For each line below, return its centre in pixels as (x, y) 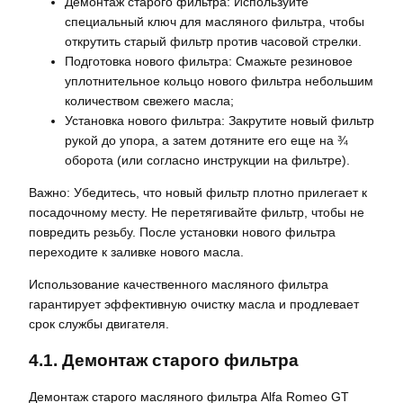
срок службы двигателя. (99, 324)
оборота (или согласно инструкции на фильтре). (207, 160)
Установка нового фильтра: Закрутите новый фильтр (219, 120)
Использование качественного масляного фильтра (179, 285)
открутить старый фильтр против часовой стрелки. (213, 41)
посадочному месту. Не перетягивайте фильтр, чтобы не (197, 213)
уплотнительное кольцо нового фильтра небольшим (219, 81)
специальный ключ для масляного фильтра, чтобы (215, 21)
